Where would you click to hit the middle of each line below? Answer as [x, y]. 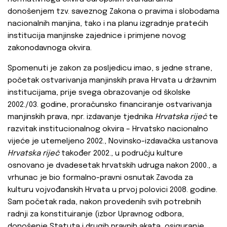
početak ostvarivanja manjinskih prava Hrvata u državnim [112, 81]
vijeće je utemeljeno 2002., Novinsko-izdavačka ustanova [113, 142]
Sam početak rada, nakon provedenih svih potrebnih [104, 202]
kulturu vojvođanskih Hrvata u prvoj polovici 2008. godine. [112, 190]
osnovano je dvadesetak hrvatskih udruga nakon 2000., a [112, 166]
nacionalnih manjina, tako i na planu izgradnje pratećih [108, 24]
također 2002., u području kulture [121, 154]
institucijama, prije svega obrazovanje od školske [99, 93]
